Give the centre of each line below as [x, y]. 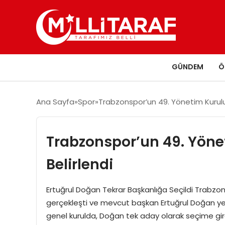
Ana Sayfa [55, 101]
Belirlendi [79, 164]
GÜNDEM [188, 67]
